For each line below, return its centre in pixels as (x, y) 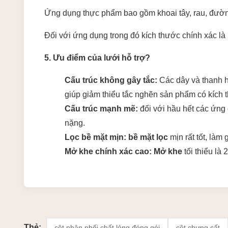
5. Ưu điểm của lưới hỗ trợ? (97, 58)
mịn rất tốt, (188, 137)
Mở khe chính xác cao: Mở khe (123, 151)
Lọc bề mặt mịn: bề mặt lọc (116, 137)
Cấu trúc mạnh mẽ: (101, 109)
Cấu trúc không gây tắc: (111, 80)
